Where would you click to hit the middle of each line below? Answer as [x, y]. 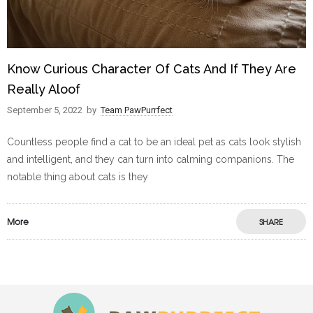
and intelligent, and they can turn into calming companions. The [151, 160]
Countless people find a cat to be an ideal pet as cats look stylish [154, 142]
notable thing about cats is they [78, 177]
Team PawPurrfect [137, 110]
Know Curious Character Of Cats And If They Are [152, 69]
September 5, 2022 [45, 110]
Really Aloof [44, 89]
